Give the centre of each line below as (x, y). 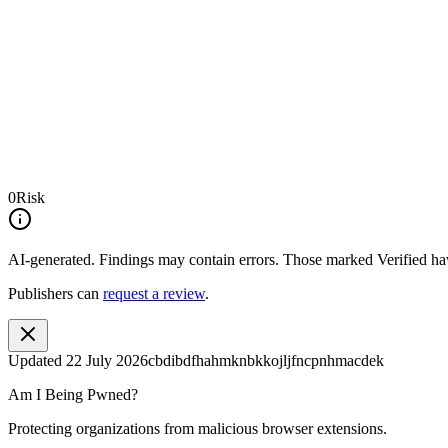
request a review (154, 293)
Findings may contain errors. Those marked (236, 259)
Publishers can (53, 293)
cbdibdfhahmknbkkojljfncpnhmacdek (266, 360)
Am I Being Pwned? (73, 394)
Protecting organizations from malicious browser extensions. (197, 428)
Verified (402, 259)
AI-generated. (51, 259)
